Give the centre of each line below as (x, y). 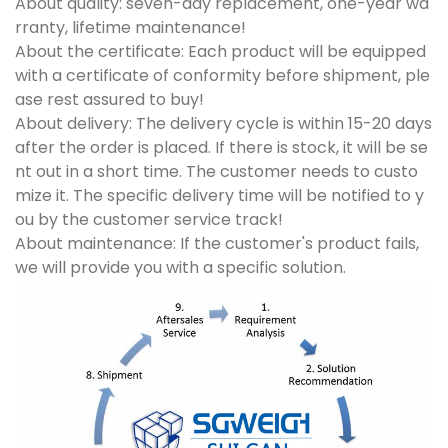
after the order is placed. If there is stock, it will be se (221, 147)
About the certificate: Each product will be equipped (220, 51)
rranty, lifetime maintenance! (130, 27)
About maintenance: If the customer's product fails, (217, 243)
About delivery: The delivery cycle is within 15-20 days (223, 123)
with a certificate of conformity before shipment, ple (222, 75)
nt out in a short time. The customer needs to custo (216, 171)
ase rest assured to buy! (109, 99)
